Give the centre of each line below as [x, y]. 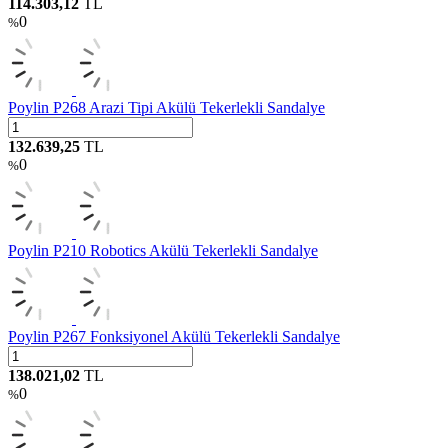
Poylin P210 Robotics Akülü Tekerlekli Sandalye [163, 250]
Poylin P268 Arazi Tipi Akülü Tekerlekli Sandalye [166, 107]
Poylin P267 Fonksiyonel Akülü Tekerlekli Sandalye [174, 336]
